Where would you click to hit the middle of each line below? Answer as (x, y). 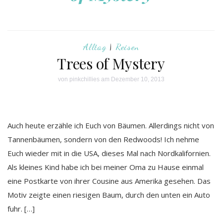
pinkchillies (84, 79)
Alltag (95, 47)
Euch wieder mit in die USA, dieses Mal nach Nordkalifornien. (109, 153)
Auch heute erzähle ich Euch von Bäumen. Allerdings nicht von (111, 125)
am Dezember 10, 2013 (132, 79)
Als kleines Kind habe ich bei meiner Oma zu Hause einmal (106, 167)
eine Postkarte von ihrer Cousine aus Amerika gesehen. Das (109, 181)
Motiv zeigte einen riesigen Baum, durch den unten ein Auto (109, 195)
